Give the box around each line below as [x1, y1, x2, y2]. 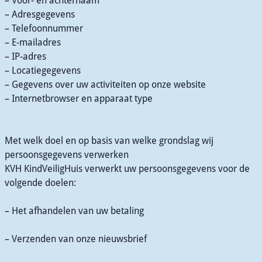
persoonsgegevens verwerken [5, 149, 129, 160]
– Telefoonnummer [5, 23, 83, 34]
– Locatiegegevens [5, 65, 81, 76]
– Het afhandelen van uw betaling [5, 205, 144, 216]
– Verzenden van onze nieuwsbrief [5, 233, 147, 244]
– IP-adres [5, 51, 46, 62]
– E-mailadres [5, 37, 61, 48]
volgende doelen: [5, 177, 76, 188]
